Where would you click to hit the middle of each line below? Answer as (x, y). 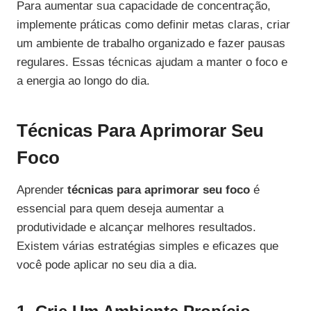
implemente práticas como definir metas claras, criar (153, 25)
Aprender (42, 190)
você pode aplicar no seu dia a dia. (107, 265)
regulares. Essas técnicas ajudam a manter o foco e (152, 62)
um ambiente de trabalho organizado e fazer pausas (151, 44)
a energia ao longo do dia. (83, 81)
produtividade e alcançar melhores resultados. (136, 228)
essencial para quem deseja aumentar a (120, 209)
